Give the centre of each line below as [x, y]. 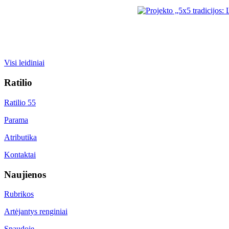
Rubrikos [19, 194]
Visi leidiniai [24, 63]
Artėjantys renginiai [36, 212]
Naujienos [25, 174]
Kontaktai [20, 154]
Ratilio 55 [20, 102]
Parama [16, 120]
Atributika [20, 137]
